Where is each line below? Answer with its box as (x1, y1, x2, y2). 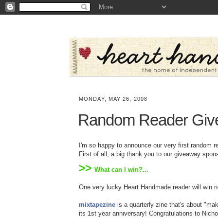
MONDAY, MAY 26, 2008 (79, 96, 148, 102)
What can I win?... (94, 166, 148, 173)
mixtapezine (79, 201, 115, 208)
